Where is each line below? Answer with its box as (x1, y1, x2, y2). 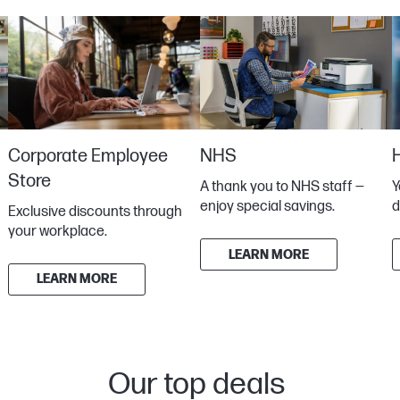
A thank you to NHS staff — (200, 179, 365, 196)
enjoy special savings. (200, 198, 336, 215)
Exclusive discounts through (8, 203, 183, 221)
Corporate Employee (8, 145, 169, 167)
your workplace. (8, 222, 108, 240)
